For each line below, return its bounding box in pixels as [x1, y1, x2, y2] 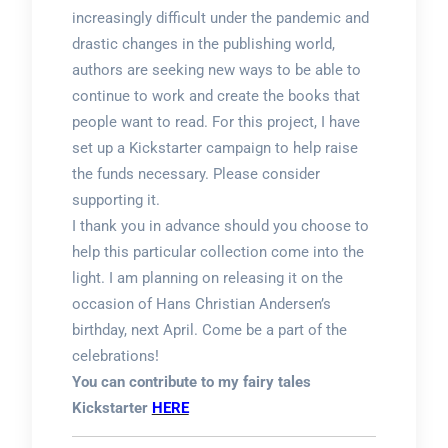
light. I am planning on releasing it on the [71, 268, 343, 287]
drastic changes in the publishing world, [71, 34, 335, 53]
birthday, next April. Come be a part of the [71, 320, 347, 339]
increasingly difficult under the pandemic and [71, 8, 369, 27]
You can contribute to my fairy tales [71, 372, 311, 391]
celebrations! [71, 346, 159, 365]
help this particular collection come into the [71, 242, 364, 261]
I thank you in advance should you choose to [71, 216, 369, 235]
